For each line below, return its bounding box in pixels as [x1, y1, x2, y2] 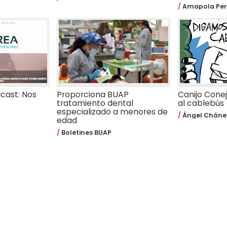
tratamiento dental [57, 97, 134, 109]
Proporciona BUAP [57, 88, 129, 100]
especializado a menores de [57, 105, 168, 118]
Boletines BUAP [60, 128, 112, 137]
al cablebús [177, 97, 224, 109]
